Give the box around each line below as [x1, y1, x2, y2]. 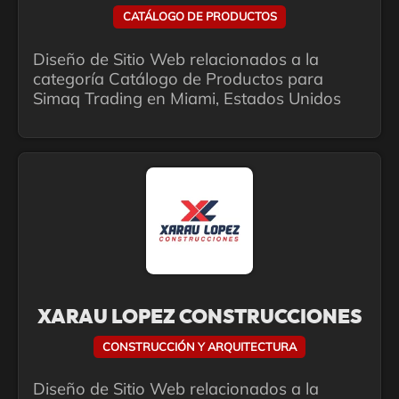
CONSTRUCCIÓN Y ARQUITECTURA [102, 338, 297, 354]
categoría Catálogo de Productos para [33, 68, 323, 89]
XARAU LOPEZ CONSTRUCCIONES [37, 307, 362, 327]
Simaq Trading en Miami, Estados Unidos [33, 87, 341, 109]
